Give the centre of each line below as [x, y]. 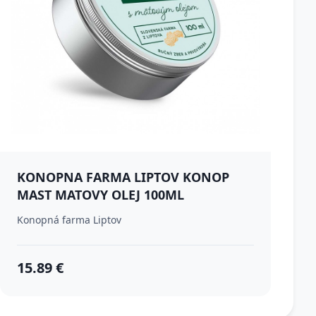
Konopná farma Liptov [69, 220]
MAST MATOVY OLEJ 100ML [101, 195]
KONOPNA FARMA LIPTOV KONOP [123, 177]
